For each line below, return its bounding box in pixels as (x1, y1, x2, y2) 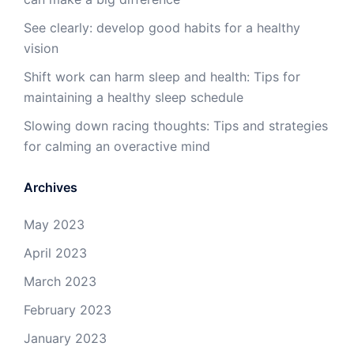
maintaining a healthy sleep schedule (24, 89, 243, 106)
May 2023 (24, 217, 85, 233)
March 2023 (24, 273, 96, 290)
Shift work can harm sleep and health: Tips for (24, 69, 300, 85)
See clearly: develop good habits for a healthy (24, 20, 300, 36)
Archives (24, 179, 77, 196)
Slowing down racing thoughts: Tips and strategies (24, 118, 328, 134)
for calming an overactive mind (24, 138, 210, 155)
